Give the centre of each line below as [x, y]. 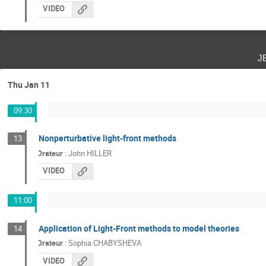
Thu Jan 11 [29, 84]
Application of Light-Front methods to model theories [139, 228]
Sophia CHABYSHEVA [104, 243]
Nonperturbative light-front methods [107, 138]
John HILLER [90, 153]
